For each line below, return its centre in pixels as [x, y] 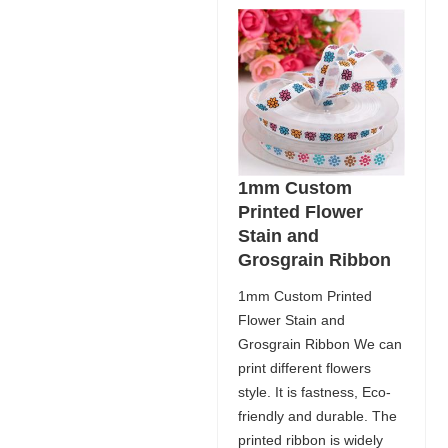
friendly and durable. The [317, 415]
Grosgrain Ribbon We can [319, 343]
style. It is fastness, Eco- [314, 391]
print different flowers [304, 367]
